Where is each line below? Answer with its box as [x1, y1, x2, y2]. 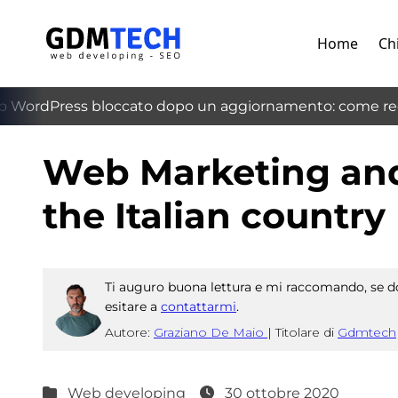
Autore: [105, 324, 154, 340]
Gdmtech [338, 324, 396, 340]
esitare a [105, 298, 161, 314]
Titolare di [275, 324, 338, 340]
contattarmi [161, 298, 236, 314]
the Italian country [43, 194, 386, 237]
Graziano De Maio [154, 324, 267, 340]
